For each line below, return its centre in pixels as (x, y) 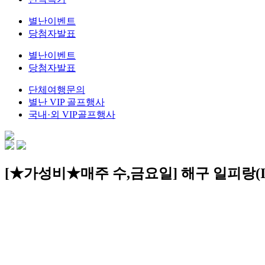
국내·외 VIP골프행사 (72, 114)
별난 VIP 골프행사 (67, 102)
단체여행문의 (57, 90)
